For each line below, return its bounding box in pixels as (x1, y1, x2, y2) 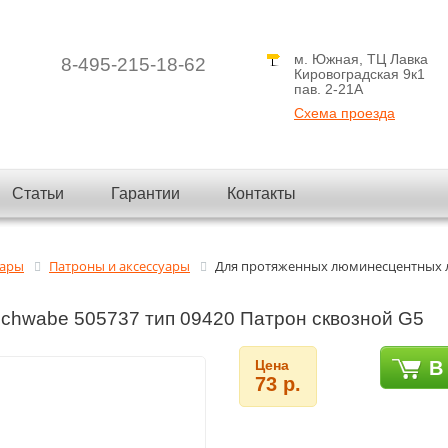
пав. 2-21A (294, 81, 363, 97)
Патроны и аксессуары (49, 257, 190, 275)
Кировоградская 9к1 (294, 66, 425, 82)
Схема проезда (294, 105, 395, 121)
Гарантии (111, 185, 180, 202)
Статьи (12, 185, 64, 202)
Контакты (227, 185, 296, 202)
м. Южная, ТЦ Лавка (294, 51, 428, 67)
